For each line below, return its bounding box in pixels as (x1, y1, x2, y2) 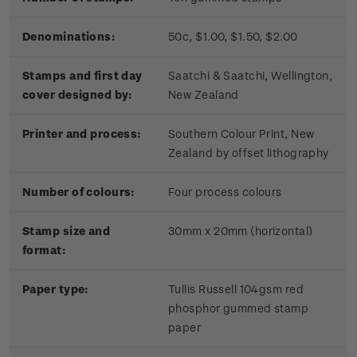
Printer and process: (22, 127, 141, 141)
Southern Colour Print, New (168, 127, 315, 141)
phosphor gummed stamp (168, 301, 309, 316)
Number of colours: (22, 185, 135, 199)
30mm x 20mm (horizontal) (168, 224, 313, 238)
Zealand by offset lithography (168, 146, 329, 160)
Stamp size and (22, 224, 111, 238)
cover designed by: (22, 88, 132, 102)
